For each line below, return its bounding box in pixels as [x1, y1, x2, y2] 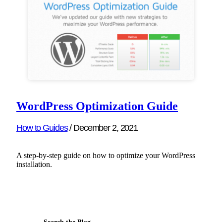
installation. [16, 160, 52, 168]
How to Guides [16, 123, 68, 133]
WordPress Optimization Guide [16, 100, 178, 113]
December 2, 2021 [73, 123, 138, 133]
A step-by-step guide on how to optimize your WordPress [16, 151, 195, 160]
